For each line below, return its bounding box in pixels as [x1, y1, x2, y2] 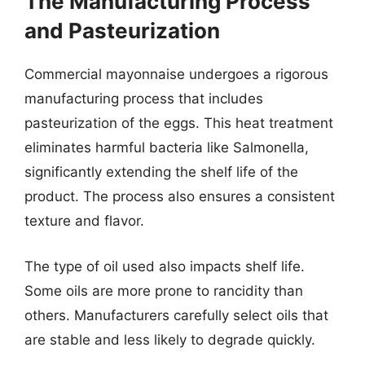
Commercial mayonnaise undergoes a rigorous [24, 66, 328, 82]
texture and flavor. [24, 213, 144, 229]
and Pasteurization [24, 18, 220, 43]
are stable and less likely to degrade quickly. [24, 331, 315, 348]
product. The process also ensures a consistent [24, 188, 335, 204]
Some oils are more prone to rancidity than [24, 282, 303, 299]
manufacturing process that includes [24, 90, 263, 107]
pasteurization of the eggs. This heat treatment [24, 115, 333, 131]
